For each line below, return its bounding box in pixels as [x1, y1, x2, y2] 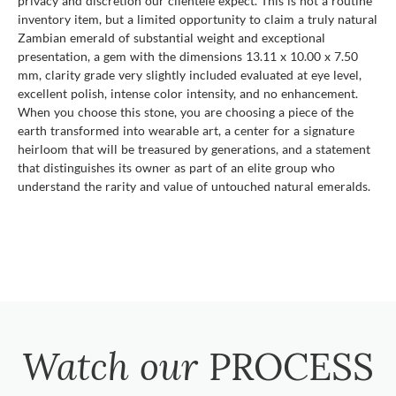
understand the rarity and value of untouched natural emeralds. [18, 178, 370, 194]
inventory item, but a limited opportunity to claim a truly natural [18, 11, 377, 27]
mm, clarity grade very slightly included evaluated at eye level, [18, 66, 362, 82]
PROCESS [209, 342, 374, 391]
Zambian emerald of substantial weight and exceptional [18, 29, 325, 45]
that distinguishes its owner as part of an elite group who [18, 159, 335, 175]
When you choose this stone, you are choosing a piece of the [18, 103, 354, 119]
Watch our [22, 341, 209, 391]
